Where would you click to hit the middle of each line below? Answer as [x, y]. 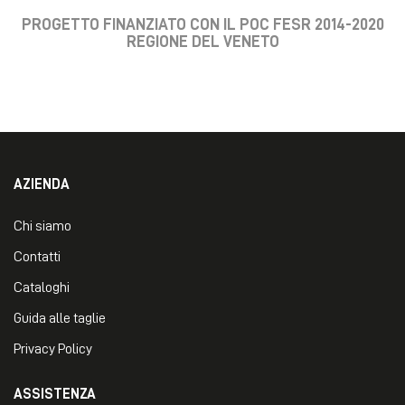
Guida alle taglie [60, 318]
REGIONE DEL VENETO [202, 41]
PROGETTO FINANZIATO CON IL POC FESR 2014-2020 [202, 24]
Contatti [37, 256]
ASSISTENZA [55, 394]
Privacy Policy [53, 348]
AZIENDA [42, 184]
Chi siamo [42, 226]
